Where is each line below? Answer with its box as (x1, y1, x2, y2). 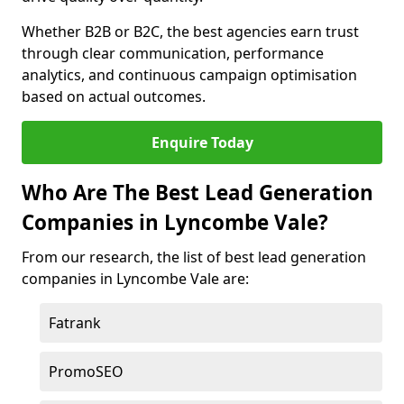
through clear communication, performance (22, 43, 324, 63)
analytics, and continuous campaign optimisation (22, 65, 357, 85)
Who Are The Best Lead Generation (22, 179, 373, 207)
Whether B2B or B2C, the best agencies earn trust (22, 22, 359, 41)
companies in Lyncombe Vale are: (22, 269, 249, 289)
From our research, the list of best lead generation (22, 247, 366, 267)
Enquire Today (151, 133, 253, 152)
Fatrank (49, 313, 101, 333)
